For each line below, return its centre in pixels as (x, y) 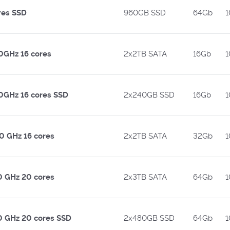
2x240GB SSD (149, 95)
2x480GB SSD (149, 218)
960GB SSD (145, 13)
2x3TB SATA (145, 177)
